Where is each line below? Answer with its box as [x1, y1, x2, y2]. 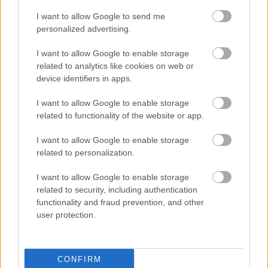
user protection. [36, 210, 96, 220]
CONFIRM [57, 254, 102, 264]
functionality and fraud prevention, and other [36, 197, 204, 207]
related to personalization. [36, 148, 135, 157]
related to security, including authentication [36, 185, 197, 194]
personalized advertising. [36, 24, 131, 33]
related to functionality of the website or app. [36, 111, 204, 120]
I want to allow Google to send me [36, 11, 165, 21]
